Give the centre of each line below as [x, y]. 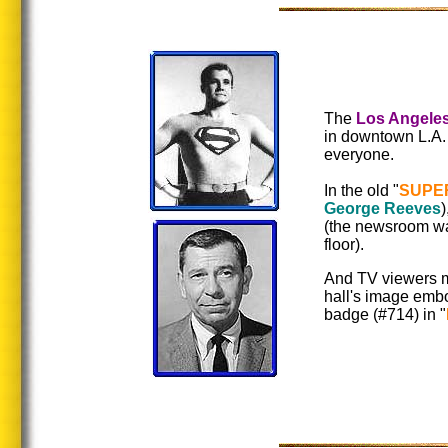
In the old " [361, 190]
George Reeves [382, 208]
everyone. [359, 154]
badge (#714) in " [385, 314]
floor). [344, 244]
